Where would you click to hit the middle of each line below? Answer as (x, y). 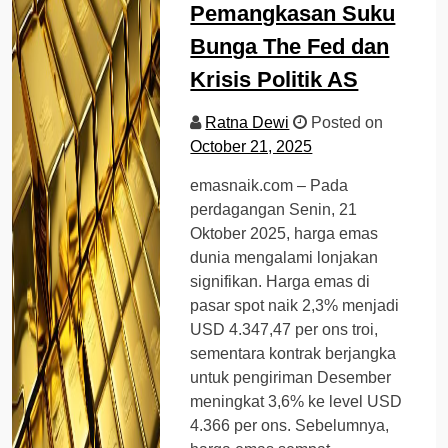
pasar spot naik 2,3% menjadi (295, 305)
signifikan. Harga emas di (280, 281)
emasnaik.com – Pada (269, 185)
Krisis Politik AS (274, 79)
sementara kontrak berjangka (293, 353)
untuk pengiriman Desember (291, 377)
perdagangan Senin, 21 (274, 209)
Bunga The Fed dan (290, 46)
